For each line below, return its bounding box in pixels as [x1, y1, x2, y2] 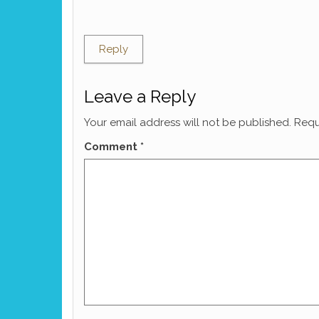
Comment [84, 140, 140, 153]
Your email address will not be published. [84, 115, 291, 129]
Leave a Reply [84, 85, 196, 107]
